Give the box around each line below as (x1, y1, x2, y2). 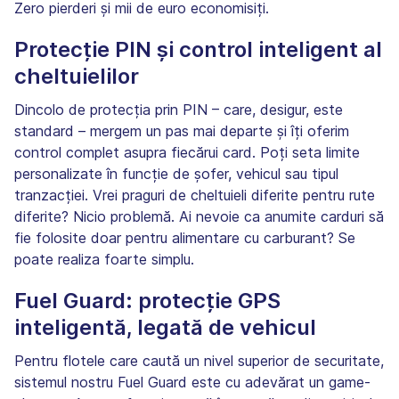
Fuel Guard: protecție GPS (14, 287, 281, 313)
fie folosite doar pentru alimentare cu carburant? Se (14, 228, 355, 247)
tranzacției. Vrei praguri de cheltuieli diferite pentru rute (14, 185, 375, 204)
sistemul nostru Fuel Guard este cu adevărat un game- (14, 372, 370, 391)
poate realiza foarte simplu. (14, 249, 194, 268)
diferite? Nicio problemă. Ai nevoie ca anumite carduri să (14, 207, 384, 225)
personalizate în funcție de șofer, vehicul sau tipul (14, 164, 338, 183)
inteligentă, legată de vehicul (14, 313, 316, 340)
